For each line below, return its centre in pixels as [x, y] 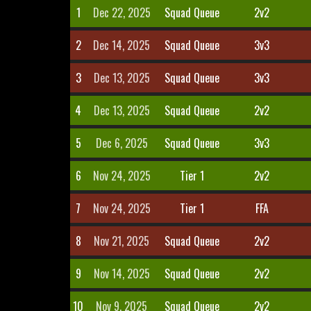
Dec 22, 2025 [121, 12]
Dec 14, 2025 [122, 45]
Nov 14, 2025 [121, 274]
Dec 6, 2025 [121, 143]
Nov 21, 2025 [122, 241]
